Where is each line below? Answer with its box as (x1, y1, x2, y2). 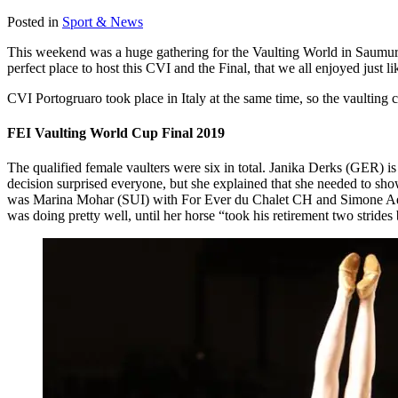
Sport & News (62, 13, 143, 29)
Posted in (7, 13, 59, 29)
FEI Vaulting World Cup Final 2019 (7, 124, 225, 140)
